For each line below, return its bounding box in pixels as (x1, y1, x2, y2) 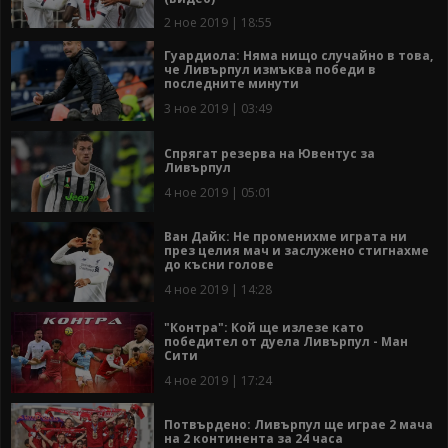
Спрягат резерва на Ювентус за (164, 144, 375, 162)
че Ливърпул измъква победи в (164, 61, 376, 79)
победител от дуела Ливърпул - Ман (164, 332, 408, 350)
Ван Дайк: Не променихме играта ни (164, 228, 407, 246)
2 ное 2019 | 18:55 (164, 13, 272, 31)
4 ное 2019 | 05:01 (164, 183, 272, 201)
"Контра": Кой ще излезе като (164, 318, 364, 336)
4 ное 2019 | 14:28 (164, 281, 272, 299)
